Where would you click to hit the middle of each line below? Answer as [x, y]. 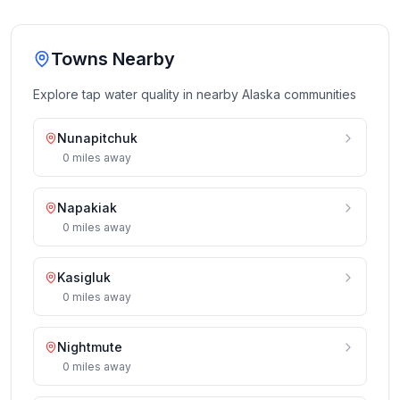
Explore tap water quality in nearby [137, 94]
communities [318, 94]
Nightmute [90, 347]
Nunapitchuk [97, 138]
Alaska [261, 94]
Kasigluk [84, 277]
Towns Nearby [113, 59]
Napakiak [87, 208]
